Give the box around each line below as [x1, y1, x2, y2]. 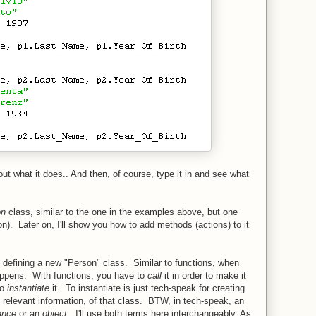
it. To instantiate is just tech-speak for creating [52, 282, 245, 293]
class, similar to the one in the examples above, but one [6, 206, 238, 217]
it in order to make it [162, 269, 246, 281]
